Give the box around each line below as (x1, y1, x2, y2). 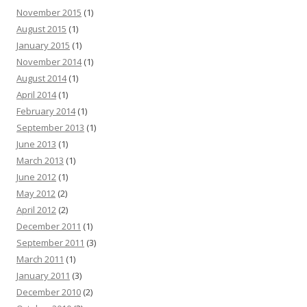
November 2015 (16, 6, 82, 19)
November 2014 (16, 56, 82, 69)
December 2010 (16, 286, 81, 299)
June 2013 (16, 138, 56, 151)
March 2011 (16, 253, 64, 266)
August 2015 (16, 23, 66, 36)
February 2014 (16, 105, 75, 118)
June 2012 (16, 171, 56, 184)
